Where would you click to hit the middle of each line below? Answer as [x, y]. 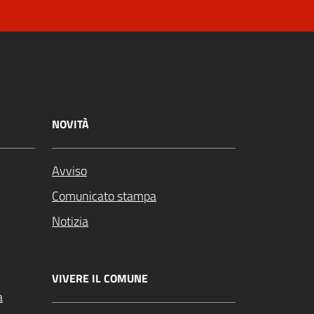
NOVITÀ [70, 124]
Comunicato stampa [104, 196]
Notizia [70, 221]
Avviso [69, 171]
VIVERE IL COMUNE [100, 279]
